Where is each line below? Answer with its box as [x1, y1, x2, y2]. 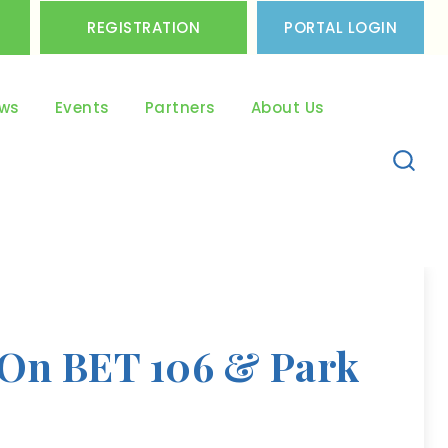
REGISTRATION [87, 17, 200, 38]
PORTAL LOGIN [284, 17, 397, 38]
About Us [250, 97, 325, 118]
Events [54, 97, 110, 118]
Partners [144, 97, 216, 118]
